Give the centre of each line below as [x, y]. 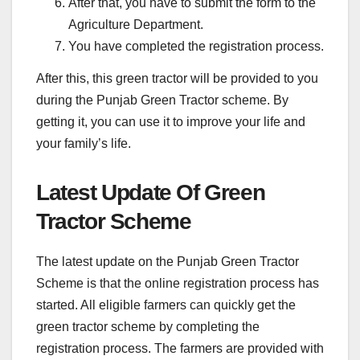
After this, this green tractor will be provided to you [177, 78]
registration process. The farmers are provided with [180, 348]
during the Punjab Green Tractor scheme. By [162, 100]
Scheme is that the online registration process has [178, 283]
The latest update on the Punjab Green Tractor [168, 261]
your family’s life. [84, 143]
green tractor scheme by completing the [148, 326]
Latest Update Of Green [151, 192]
